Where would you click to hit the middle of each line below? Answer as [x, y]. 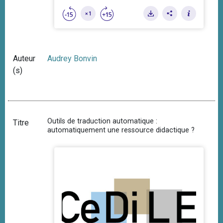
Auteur [24, 59]
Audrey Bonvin [72, 59]
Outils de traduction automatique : [103, 121]
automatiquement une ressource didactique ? [121, 130]
